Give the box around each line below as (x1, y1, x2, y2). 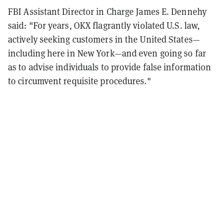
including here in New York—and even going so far (8, 47, 206, 59)
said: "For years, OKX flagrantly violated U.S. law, (8, 19, 200, 31)
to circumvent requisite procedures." (8, 75, 151, 87)
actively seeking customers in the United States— (8, 33, 200, 45)
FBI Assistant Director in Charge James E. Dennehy (8, 5, 207, 17)
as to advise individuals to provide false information (8, 61, 212, 73)
